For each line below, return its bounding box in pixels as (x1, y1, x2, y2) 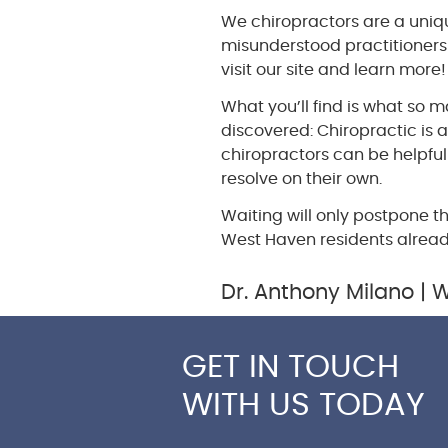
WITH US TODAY (182, 389, 425, 421)
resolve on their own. (221, 171, 383, 187)
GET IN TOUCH (182, 351, 399, 383)
